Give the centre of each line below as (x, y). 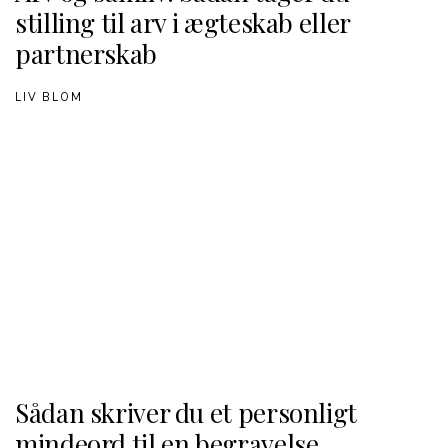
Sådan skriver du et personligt (186, 412)
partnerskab (86, 53)
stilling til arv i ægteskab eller (182, 22)
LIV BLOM (49, 97)
